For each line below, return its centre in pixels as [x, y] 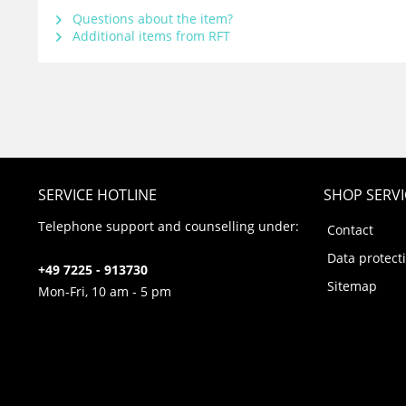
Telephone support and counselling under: [169, 226]
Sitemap [352, 286]
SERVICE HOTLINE [97, 195]
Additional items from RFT [150, 36]
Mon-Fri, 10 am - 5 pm [105, 291]
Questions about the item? [151, 19]
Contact [350, 230]
